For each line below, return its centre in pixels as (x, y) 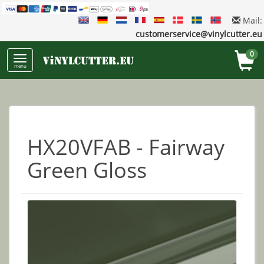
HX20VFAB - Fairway (126, 147)
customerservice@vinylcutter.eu (199, 34)
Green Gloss (87, 170)
